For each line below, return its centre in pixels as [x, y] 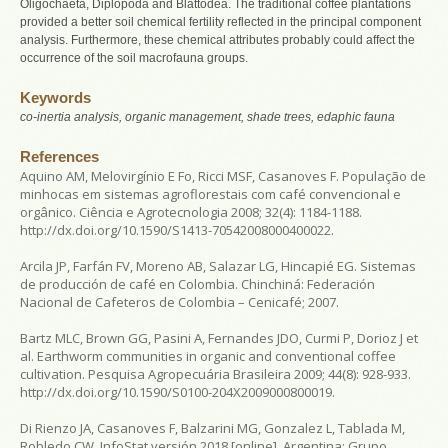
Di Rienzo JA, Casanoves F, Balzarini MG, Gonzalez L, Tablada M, [212, 427]
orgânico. [49, 211]
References [59, 156]
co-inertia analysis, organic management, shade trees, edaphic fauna [207, 116]
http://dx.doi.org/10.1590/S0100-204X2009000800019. [177, 391]
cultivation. [54, 373]
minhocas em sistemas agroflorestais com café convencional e [210, 193]
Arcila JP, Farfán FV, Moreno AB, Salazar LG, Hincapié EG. [190, 265]
